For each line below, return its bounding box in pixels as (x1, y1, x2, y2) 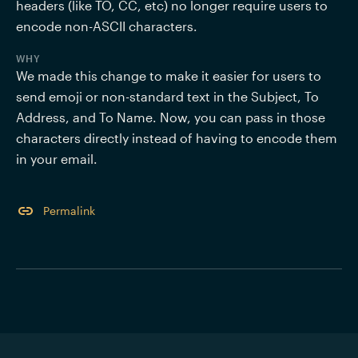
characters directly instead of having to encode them (16, 130, 337, 145)
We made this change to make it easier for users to (16, 68, 321, 83)
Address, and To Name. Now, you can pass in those (16, 109, 325, 125)
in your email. (16, 151, 101, 166)
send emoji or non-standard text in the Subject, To (16, 89, 319, 104)
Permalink (43, 204, 95, 217)
